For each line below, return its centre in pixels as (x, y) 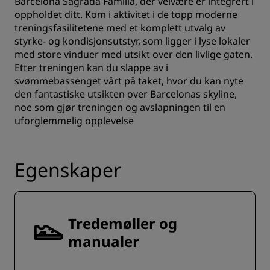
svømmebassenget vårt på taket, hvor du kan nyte (129, 81)
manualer (104, 241)
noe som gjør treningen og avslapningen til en (120, 107)
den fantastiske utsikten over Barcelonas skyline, (126, 94)
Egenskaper (68, 170)
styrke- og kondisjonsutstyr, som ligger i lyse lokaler (132, 41)
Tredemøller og (123, 223)
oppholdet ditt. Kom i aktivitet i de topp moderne (126, 14)
